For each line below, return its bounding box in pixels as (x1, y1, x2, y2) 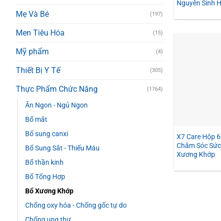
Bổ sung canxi (25, 130, 68, 139)
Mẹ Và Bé (16, 9, 49, 19)
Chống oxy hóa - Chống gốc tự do (25, 201, 127, 210)
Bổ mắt (25, 115, 47, 124)
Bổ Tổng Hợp (25, 173, 65, 182)
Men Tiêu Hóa (16, 28, 65, 38)
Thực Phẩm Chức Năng (16, 84, 98, 94)
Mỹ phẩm (16, 47, 49, 57)
